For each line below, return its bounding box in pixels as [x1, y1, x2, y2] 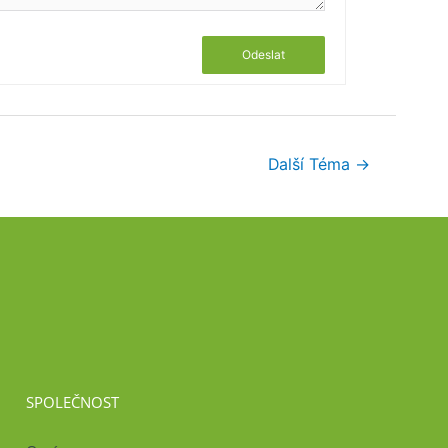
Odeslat [242, 46, 285, 62]
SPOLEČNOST [26, 391, 119, 412]
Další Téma [268, 154, 356, 174]
